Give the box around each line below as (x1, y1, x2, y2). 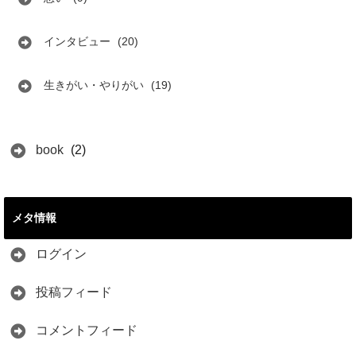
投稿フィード (36, 285, 112, 299)
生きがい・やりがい (44, 79, 144, 91)
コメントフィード (36, 323, 137, 337)
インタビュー (44, 35, 110, 48)
